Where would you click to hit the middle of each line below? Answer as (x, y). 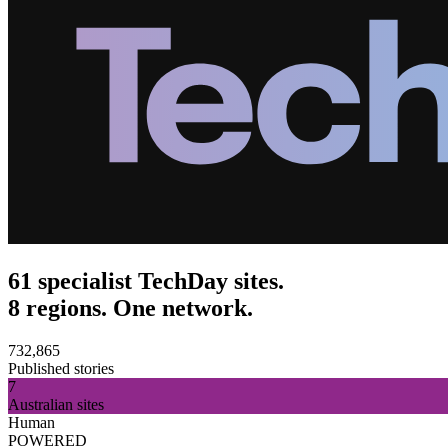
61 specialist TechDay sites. (146, 281)
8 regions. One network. (130, 308)
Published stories (61, 368)
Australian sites (56, 404)
